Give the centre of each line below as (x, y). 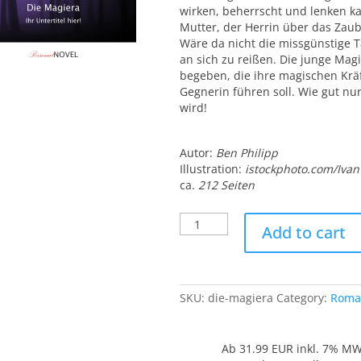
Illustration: (212, 169)
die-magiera (240, 298)
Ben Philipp (247, 153)
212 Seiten (226, 185)
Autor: (197, 153)
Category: (303, 298)
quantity (202, 252)
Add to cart (303, 232)
